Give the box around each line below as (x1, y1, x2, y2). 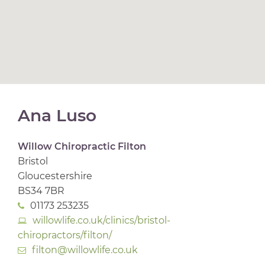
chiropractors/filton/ (18, 230, 112, 241)
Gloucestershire (18, 170, 92, 182)
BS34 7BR (18, 185, 64, 197)
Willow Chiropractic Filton (18, 141, 146, 153)
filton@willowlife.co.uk (32, 244, 138, 256)
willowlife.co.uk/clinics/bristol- (33, 215, 170, 227)
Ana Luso (18, 105, 96, 125)
